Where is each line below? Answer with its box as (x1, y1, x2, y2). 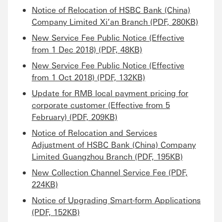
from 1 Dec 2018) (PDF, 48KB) (32, 44, 142, 55)
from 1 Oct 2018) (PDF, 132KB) (32, 72, 145, 82)
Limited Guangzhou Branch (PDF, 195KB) (32, 151, 183, 162)
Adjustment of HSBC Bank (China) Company (32, 139, 196, 150)
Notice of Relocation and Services (32, 127, 157, 138)
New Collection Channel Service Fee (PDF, (32, 167, 188, 177)
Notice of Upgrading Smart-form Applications (32, 195, 201, 205)
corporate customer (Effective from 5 (32, 100, 170, 110)
